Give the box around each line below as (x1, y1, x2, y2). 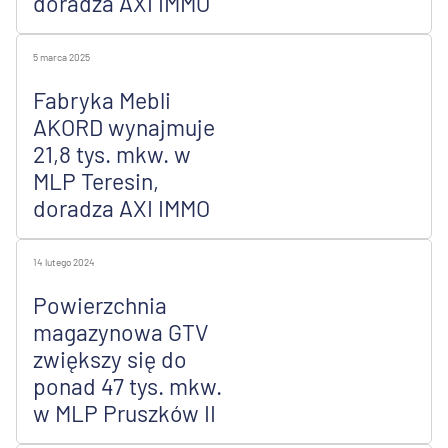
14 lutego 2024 (33, 256, 95, 269)
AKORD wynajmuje (33, 113, 215, 142)
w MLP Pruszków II (33, 399, 216, 428)
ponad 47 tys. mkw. (33, 372, 222, 401)
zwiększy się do (33, 345, 187, 374)
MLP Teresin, (33, 167, 159, 196)
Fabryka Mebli (33, 86, 171, 115)
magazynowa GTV (33, 318, 209, 347)
